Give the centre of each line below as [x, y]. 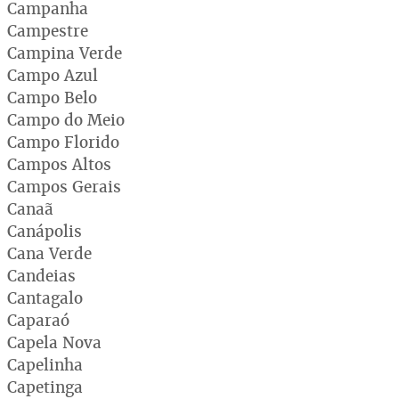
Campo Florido [63, 142]
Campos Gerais [64, 186]
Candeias [41, 275]
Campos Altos [59, 164]
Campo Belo [52, 97]
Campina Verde [65, 53]
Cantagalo [45, 297]
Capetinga [45, 387]
